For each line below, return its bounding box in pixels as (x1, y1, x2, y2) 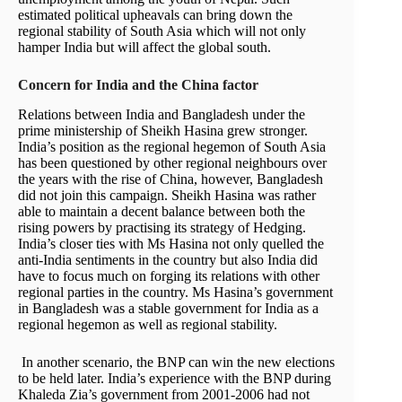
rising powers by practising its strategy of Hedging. (18, 219, 306, 235)
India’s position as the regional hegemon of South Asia (18, 138, 326, 154)
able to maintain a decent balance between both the (18, 203, 305, 219)
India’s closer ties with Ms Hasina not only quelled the (18, 235, 324, 251)
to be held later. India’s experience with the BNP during (18, 370, 331, 386)
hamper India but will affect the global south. (18, 39, 271, 56)
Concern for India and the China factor (18, 77, 258, 93)
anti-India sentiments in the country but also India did (18, 251, 318, 267)
